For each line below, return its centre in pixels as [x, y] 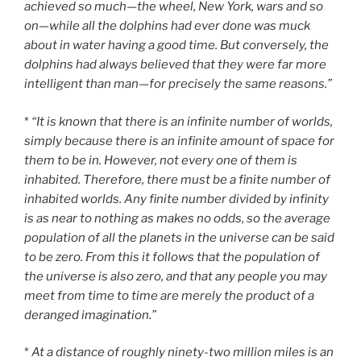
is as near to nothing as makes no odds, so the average [177, 218]
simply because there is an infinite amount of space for [179, 141]
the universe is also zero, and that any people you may [176, 276]
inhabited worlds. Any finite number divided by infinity [176, 199]
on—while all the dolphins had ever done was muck [167, 26]
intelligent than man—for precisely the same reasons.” [178, 84]
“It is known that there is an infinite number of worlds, [182, 121]
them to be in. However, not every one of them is [161, 160]
